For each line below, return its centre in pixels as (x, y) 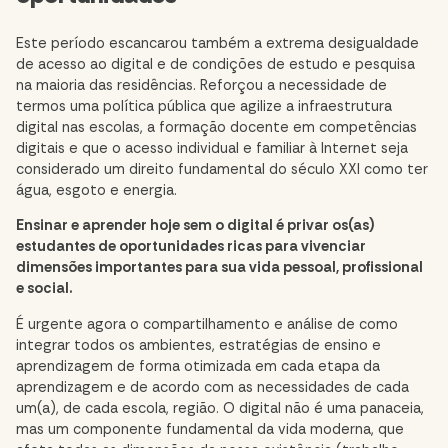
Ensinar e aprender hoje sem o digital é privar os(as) (195, 226)
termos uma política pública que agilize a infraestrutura (204, 106)
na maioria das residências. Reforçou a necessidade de (201, 85)
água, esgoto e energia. (98, 190)
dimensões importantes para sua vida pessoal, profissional (219, 268)
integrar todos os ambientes (114, 345)
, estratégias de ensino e (296, 345)
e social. (44, 289)
